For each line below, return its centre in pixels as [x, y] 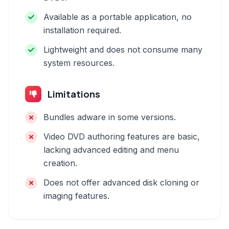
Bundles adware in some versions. [110, 117]
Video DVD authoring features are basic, [122, 136]
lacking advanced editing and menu [111, 150]
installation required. [82, 30]
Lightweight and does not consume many [123, 50]
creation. [60, 163]
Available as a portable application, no [118, 17]
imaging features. [76, 196]
